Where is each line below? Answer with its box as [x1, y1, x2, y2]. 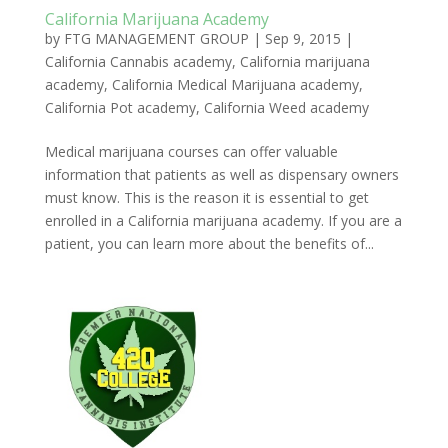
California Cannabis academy [44, 52, 232, 71]
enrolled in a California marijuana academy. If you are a [44, 211, 402, 230]
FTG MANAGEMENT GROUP [63, 29, 249, 48]
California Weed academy [203, 98, 369, 117]
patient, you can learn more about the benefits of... [44, 234, 374, 253]
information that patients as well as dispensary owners [44, 165, 399, 184]
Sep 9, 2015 [264, 29, 341, 48]
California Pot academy [44, 98, 196, 117]
